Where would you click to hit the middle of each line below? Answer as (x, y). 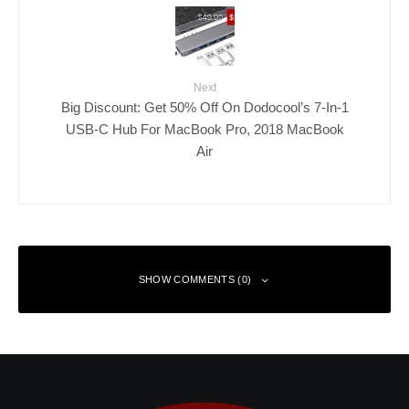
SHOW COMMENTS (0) (195, 279)
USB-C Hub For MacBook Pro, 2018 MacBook (204, 129)
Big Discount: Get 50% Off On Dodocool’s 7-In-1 (204, 107)
